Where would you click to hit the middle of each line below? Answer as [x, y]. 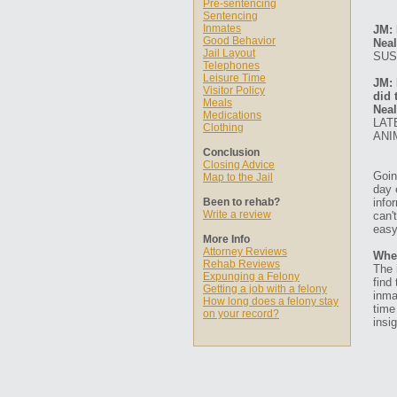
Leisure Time [234, 78]
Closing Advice [239, 165]
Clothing [223, 128]
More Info [226, 239]
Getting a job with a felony [265, 289]
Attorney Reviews [245, 252]
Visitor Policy [234, 90]
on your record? [241, 314]
